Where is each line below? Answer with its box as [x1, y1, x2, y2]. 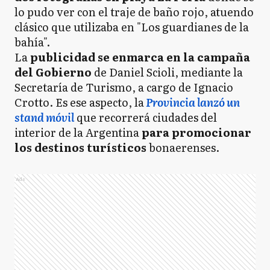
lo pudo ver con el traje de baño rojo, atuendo [14, 4, 254, 20]
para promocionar [139, 124, 251, 140]
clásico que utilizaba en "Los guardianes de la [14, 19, 249, 35]
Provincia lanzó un [146, 94, 240, 110]
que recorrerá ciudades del [74, 109, 217, 125]
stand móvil [14, 109, 74, 125]
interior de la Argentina [14, 124, 139, 140]
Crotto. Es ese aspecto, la [14, 94, 144, 110]
